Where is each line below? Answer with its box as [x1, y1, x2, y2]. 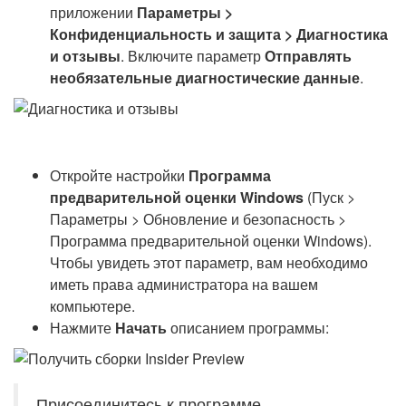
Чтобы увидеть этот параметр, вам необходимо [50, 252, 368, 273]
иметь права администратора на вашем [50, 274, 318, 295]
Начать [115, 317, 167, 338]
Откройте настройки [50, 165, 188, 186]
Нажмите [50, 317, 115, 338]
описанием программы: [167, 317, 329, 338]
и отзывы [50, 45, 121, 66]
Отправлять [265, 45, 352, 66]
